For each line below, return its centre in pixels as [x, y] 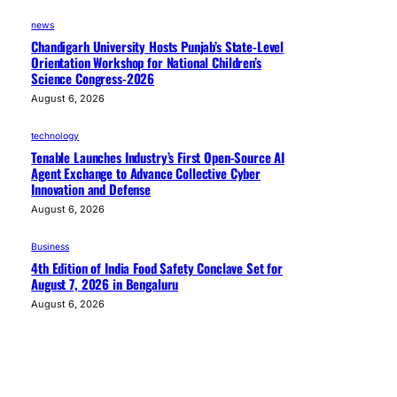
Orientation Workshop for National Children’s [146, 62]
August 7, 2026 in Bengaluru [105, 283]
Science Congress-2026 [93, 78]
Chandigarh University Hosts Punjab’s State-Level [158, 46]
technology [55, 136]
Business [51, 246]
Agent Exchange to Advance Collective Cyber [146, 172]
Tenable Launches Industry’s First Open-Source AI [158, 156]
